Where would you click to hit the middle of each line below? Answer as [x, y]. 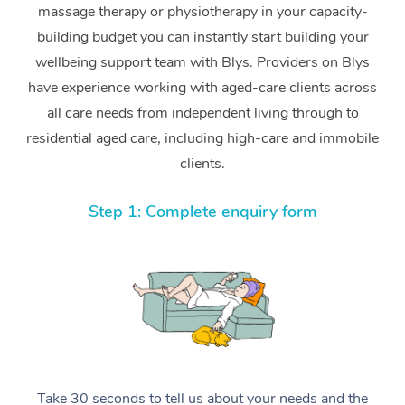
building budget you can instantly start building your [202, 37]
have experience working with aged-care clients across [202, 87]
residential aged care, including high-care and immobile [202, 138]
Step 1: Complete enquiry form [202, 211]
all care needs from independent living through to [202, 113]
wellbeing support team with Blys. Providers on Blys [202, 62]
